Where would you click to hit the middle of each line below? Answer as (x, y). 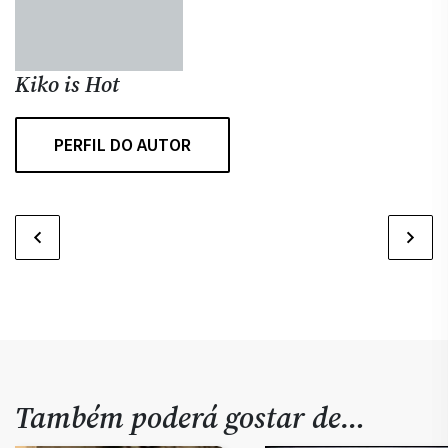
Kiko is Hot (67, 84)
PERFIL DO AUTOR (122, 145)
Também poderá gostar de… (190, 417)
